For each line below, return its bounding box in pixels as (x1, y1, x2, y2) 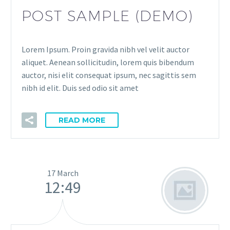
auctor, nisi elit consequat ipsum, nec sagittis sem (22, 69, 196, 80)
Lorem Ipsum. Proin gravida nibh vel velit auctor (22, 44, 189, 54)
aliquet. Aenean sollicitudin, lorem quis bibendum (22, 56, 194, 67)
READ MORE (59, 115, 105, 125)
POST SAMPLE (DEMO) (22, 7, 194, 24)
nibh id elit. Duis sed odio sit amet (22, 82, 139, 93)
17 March (47, 167, 79, 178)
